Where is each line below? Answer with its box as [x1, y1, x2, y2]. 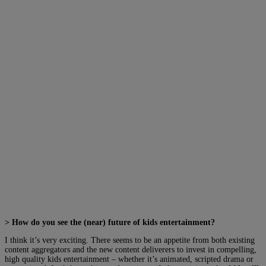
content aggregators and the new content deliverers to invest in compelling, [5, 245, 256, 254]
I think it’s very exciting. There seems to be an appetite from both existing [5, 235, 255, 245]
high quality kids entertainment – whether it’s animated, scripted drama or [5, 254, 254, 264]
